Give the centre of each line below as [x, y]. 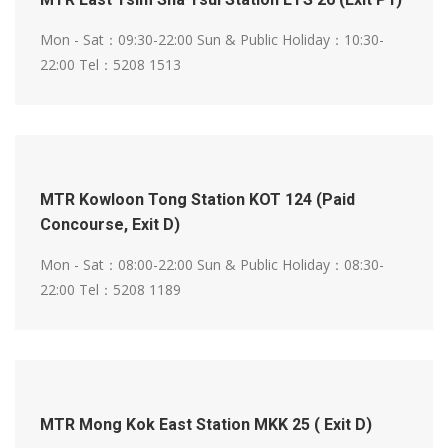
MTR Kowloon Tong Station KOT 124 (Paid [197, 200]
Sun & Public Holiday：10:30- [290, 40]
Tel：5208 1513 [130, 65]
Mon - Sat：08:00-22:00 [118, 265]
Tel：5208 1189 [130, 290]
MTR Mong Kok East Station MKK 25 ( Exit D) [206, 425]
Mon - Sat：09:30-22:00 [118, 40]
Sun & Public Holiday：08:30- [290, 265]
